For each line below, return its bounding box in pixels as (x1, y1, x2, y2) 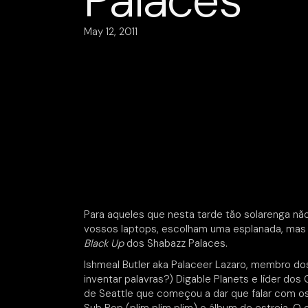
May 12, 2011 (84, 25, 137, 38)
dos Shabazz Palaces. (124, 236, 228, 250)
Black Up (84, 236, 124, 250)
